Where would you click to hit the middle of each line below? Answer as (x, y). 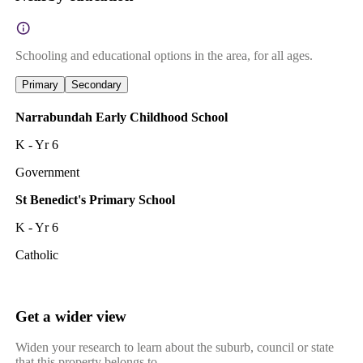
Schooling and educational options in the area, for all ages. (164, 56)
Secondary (96, 85)
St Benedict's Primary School (95, 200)
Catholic (36, 255)
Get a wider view (70, 316)
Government (47, 173)
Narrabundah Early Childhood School (121, 117)
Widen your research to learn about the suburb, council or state (174, 348)
